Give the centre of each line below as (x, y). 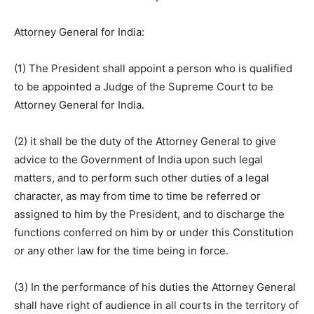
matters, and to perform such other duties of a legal (142, 178)
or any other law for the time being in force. (121, 251)
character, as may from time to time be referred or (137, 196)
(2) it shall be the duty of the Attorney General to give (145, 141)
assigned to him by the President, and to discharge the (149, 214)
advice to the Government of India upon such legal (138, 159)
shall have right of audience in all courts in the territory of (156, 305)
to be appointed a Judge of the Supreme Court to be (144, 87)
